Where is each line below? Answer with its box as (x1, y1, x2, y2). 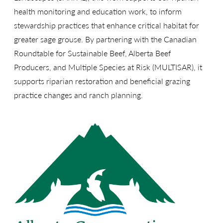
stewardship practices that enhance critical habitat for (14, 19, 199, 31)
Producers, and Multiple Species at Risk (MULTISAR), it (14, 61, 202, 73)
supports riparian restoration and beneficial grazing (14, 75, 190, 87)
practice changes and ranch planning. (14, 89, 143, 101)
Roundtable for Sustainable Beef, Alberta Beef (14, 47, 171, 59)
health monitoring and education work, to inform (14, 5, 182, 17)
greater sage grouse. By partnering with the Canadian (14, 33, 197, 45)
